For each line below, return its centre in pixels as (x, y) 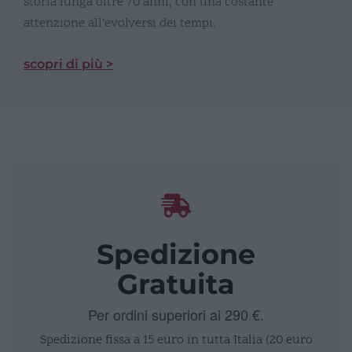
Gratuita (176, 284)
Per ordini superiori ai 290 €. (176, 314)
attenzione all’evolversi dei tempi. (120, 23)
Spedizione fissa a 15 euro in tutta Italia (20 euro (176, 340)
